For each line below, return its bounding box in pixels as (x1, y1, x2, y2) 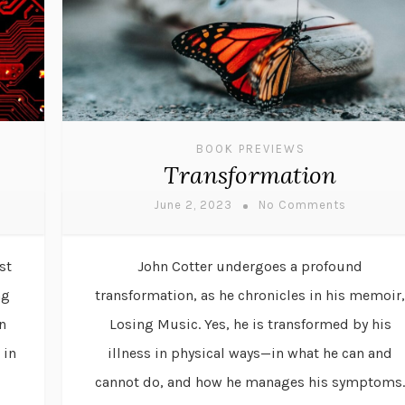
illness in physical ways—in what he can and (108, 344, 392, 362)
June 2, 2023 (154, 197, 232, 212)
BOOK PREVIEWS (196, 141, 306, 155)
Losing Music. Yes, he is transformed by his (108, 315, 391, 333)
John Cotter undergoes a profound (137, 257, 363, 275)
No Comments (259, 197, 346, 212)
